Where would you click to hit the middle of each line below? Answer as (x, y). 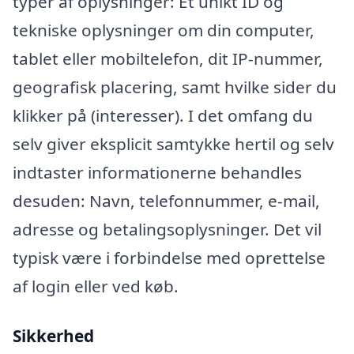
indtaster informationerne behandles (157, 172)
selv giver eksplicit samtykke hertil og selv (173, 143)
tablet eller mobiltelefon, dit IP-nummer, (168, 58)
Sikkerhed (53, 336)
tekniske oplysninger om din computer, (164, 30)
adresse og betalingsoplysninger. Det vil (167, 229)
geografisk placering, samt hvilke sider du (175, 87)
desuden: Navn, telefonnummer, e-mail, (166, 200)
